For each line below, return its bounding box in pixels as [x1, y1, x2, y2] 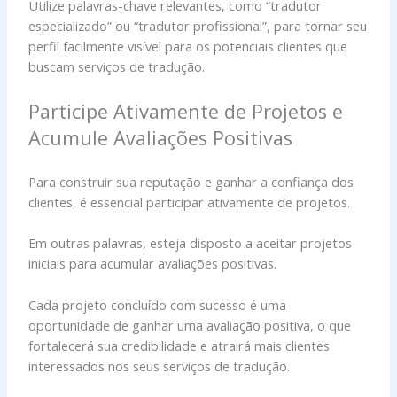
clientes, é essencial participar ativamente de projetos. [28, 192, 351, 211]
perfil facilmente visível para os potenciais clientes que [28, 37, 348, 56]
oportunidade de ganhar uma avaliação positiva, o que [28, 315, 352, 334]
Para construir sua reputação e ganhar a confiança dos [28, 172, 354, 191]
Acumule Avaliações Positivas [28, 124, 293, 151]
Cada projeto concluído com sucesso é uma [28, 295, 287, 314]
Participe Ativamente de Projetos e [28, 97, 344, 124]
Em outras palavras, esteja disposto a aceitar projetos [28, 234, 353, 253]
